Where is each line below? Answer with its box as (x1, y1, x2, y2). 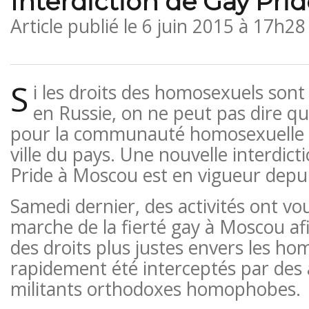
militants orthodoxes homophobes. (10, 276, 301, 301)
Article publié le (10, 13, 142, 39)
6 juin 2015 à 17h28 (141, 13, 306, 39)
